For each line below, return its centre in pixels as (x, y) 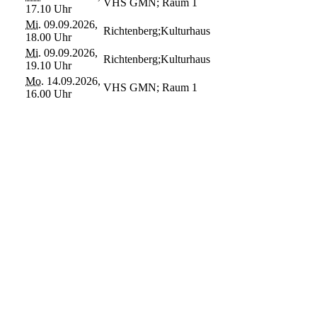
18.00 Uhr (48, 37)
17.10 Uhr (48, 8)
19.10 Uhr (48, 65)
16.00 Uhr (48, 93)
